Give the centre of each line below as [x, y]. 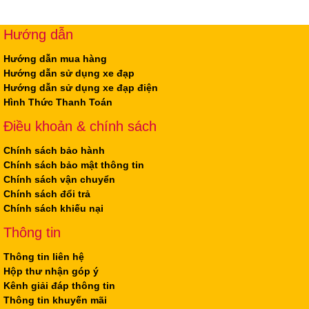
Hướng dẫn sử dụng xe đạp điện [81, 88]
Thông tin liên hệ [44, 256]
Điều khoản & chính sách [80, 126]
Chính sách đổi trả [47, 193]
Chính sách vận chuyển [59, 179]
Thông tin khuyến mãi [55, 300]
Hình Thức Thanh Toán [58, 102]
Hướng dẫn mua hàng [55, 59]
